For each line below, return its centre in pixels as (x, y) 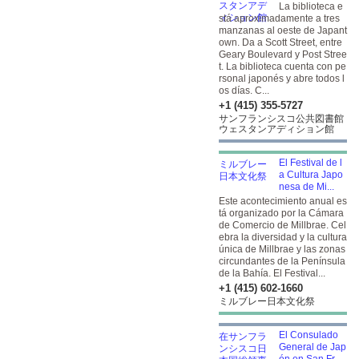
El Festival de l (311, 163)
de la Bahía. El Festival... (272, 273)
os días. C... (244, 91)
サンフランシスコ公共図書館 (281, 119)
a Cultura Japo (311, 175)
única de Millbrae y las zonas (282, 249)
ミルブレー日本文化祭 (267, 301)
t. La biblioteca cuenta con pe (282, 67)
